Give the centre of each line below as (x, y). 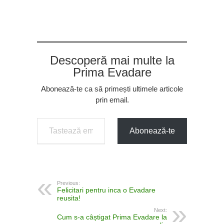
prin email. (112, 99)
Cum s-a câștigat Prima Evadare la (112, 217)
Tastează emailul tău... (44, 117)
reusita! (69, 198)
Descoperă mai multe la (112, 60)
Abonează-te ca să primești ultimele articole (112, 88)
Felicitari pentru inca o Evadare (106, 190)
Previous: (68, 183)
